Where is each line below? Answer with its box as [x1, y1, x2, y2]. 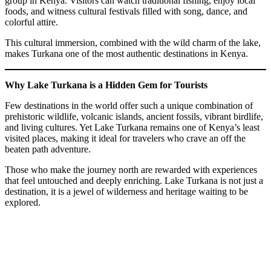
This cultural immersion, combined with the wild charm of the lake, [5, 37, 261, 48]
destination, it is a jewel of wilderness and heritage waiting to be [5, 186, 248, 197]
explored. [5, 197, 41, 207]
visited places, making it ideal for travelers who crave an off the [5, 132, 246, 143]
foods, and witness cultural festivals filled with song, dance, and [5, 5, 247, 16]
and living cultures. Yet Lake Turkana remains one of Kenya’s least [5, 122, 260, 132]
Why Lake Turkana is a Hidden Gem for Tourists [5, 79, 207, 90]
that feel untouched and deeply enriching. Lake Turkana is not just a [5, 175, 263, 186]
